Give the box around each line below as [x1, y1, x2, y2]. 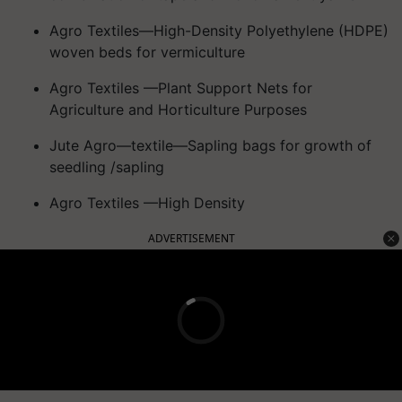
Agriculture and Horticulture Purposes [49, 100, 307, 118]
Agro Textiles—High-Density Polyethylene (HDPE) [49, 22, 389, 39]
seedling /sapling [49, 158, 164, 176]
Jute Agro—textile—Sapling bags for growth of [49, 136, 371, 154]
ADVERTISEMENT [148, 231, 235, 246]
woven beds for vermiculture [49, 43, 245, 61]
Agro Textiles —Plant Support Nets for [49, 79, 312, 97]
